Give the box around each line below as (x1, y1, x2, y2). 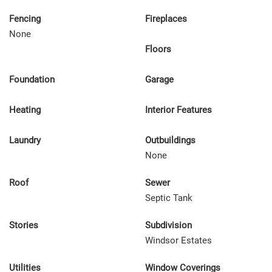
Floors (145, 43, 171, 55)
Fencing (9, 13, 41, 25)
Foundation (9, 73, 55, 86)
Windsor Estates (145, 234, 212, 246)
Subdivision (145, 219, 192, 231)
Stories (9, 219, 38, 231)
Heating (9, 104, 41, 116)
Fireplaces (145, 13, 187, 25)
